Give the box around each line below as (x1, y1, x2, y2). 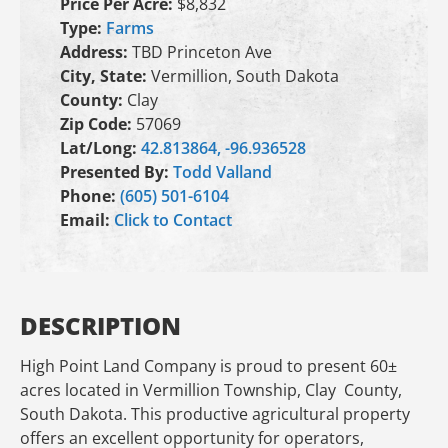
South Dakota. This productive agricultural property (20, 403, 410, 426)
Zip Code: (60, 113, 136, 135)
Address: (60, 41, 132, 63)
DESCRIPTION (20, 309, 181, 342)
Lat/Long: (60, 137, 141, 159)
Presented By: (60, 161, 173, 183)
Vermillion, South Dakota (151, 65, 339, 87)
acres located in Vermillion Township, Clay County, (20, 379, 402, 402)
